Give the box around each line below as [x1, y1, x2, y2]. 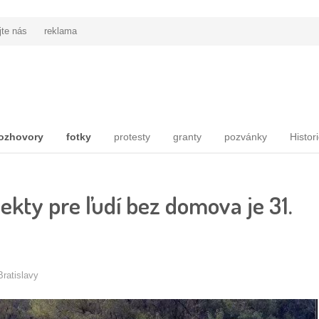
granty [173, 131, 202, 142]
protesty [114, 131, 150, 142]
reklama [44, 26, 77, 36]
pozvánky [224, 131, 267, 142]
